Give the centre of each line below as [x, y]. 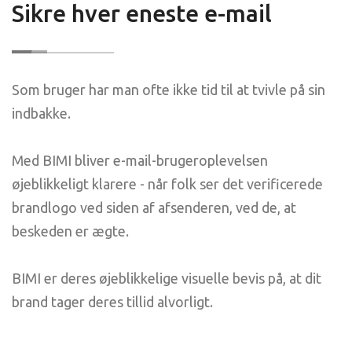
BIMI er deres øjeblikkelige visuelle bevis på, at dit [167, 278]
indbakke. [41, 113]
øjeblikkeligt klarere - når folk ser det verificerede [167, 184]
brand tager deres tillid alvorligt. [112, 302]
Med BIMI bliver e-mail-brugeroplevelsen [140, 160]
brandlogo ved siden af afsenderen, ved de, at [154, 207]
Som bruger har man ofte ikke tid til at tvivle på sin [169, 90]
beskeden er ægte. [70, 231]
